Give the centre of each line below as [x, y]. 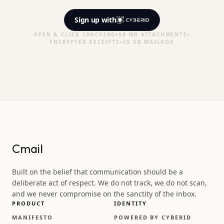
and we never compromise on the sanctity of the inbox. [104, 194]
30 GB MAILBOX [148, 42]
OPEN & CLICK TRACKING [75, 34]
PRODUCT [28, 203]
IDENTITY [130, 203]
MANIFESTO [32, 217]
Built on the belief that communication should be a [97, 172]
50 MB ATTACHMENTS [153, 34]
